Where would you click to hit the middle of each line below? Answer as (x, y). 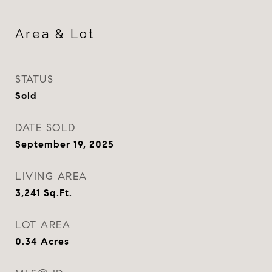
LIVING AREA (51, 176)
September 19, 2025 (65, 144)
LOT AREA (43, 225)
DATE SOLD (46, 128)
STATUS (34, 79)
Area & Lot (55, 34)
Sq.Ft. (58, 193)
